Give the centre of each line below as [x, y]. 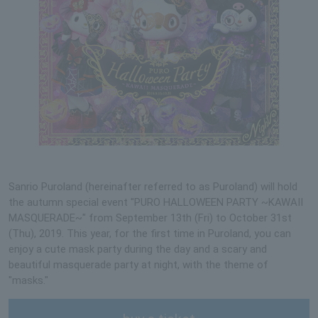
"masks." [28, 280]
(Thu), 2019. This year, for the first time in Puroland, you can [150, 233]
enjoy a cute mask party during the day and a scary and [138, 249]
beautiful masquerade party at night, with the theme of [138, 264]
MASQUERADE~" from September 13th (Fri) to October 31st [150, 218]
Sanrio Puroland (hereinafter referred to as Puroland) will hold [153, 186]
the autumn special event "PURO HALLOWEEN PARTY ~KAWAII [156, 202]
